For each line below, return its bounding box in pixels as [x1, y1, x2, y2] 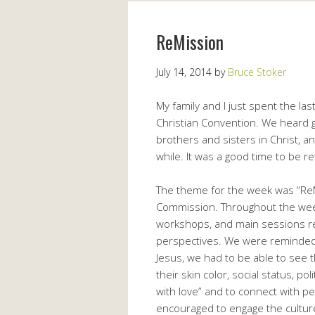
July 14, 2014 [156, 65, 212, 79]
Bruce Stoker [228, 65, 286, 79]
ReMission [156, 27, 224, 56]
